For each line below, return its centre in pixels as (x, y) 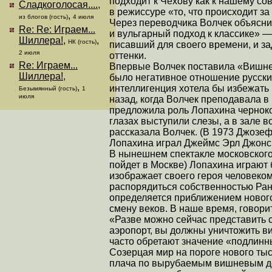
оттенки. (128, 55)
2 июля (29, 53)
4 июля (83, 17)
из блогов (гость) (43, 17)
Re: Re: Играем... (57, 29)
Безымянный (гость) (48, 88)
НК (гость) (82, 42)
